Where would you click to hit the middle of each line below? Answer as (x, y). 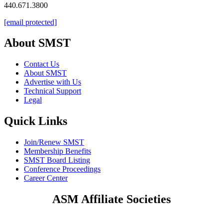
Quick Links (37, 121)
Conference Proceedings (62, 169)
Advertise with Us (53, 82)
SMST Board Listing (57, 160)
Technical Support (53, 91)
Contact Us (42, 64)
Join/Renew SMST (54, 142)
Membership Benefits (57, 151)
